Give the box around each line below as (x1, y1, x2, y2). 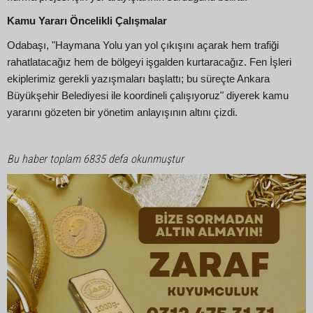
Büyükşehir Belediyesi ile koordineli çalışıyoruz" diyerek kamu (7, 89, 289, 101)
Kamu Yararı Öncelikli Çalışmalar (7, 15, 167, 27)
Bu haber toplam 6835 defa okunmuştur (7, 152, 184, 166)
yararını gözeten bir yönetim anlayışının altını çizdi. (7, 106, 238, 118)
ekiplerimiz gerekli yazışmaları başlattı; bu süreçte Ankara (7, 73, 270, 85)
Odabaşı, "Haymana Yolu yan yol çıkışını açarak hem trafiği (7, 39, 279, 51)
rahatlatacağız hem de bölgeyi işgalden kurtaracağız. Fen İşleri (7, 56, 291, 68)
